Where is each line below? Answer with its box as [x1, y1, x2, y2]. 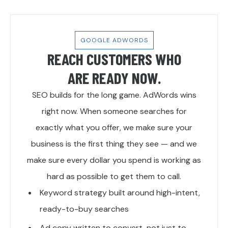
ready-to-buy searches [40, 204, 129, 215]
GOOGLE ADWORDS [80, 36, 148, 45]
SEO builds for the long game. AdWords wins [32, 90, 196, 101]
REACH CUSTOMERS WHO [47, 49, 181, 69]
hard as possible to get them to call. [47, 171, 181, 182]
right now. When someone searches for [41, 106, 187, 117]
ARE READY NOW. [67, 68, 161, 88]
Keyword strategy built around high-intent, [40, 187, 200, 198]
